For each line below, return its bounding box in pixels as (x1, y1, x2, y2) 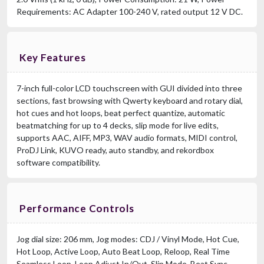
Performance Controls (19, 202, 134, 214)
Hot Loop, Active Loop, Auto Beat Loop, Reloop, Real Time (16, 246, 230, 256)
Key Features (19, 51, 86, 64)
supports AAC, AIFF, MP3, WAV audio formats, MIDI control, (16, 132, 237, 143)
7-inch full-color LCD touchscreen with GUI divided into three (16, 82, 242, 93)
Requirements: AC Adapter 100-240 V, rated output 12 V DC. (16, 6, 243, 16)
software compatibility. (16, 157, 100, 167)
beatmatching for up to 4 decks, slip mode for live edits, (16, 120, 219, 130)
